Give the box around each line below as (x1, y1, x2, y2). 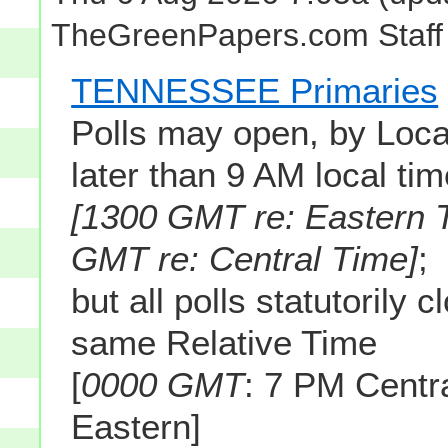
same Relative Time (71, 322, 378, 362)
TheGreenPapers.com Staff (51, 17, 444, 54)
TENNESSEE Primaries (71, 70, 439, 110)
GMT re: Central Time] (71, 238, 419, 278)
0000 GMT (81, 364, 245, 404)
